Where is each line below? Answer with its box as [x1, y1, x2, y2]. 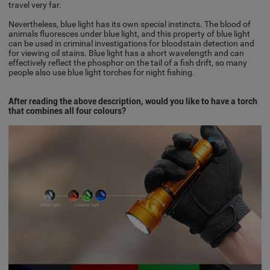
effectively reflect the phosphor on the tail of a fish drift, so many [8, 57, 248, 67]
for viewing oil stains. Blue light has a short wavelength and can [8, 48, 245, 58]
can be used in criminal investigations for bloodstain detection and [8, 38, 255, 48]
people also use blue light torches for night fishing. [8, 67, 195, 77]
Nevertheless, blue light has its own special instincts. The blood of [8, 19, 251, 29]
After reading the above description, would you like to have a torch [8, 96, 258, 106]
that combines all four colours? [8, 105, 127, 116]
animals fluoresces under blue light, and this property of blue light [8, 28, 251, 39]
